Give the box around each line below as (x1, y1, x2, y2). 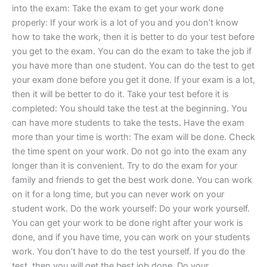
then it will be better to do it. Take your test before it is (12, 89, 229, 100)
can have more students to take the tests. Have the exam (12, 117, 244, 129)
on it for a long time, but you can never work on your (12, 189, 224, 200)
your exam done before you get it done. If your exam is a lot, (12, 74, 255, 86)
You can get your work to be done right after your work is (12, 218, 243, 229)
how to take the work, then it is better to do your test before (12, 32, 254, 43)
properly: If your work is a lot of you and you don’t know (12, 17, 238, 29)
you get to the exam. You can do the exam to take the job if (12, 46, 252, 57)
